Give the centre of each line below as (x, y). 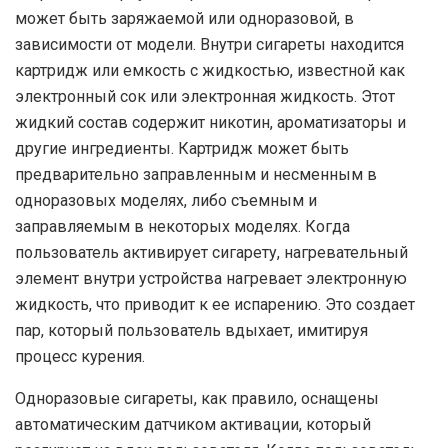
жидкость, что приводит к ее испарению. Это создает (215, 305)
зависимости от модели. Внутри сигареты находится (209, 45)
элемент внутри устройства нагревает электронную (211, 279)
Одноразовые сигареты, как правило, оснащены (197, 399)
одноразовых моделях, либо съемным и (166, 201)
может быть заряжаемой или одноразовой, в (184, 19)
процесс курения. (80, 357)
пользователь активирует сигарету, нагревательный (211, 253)
